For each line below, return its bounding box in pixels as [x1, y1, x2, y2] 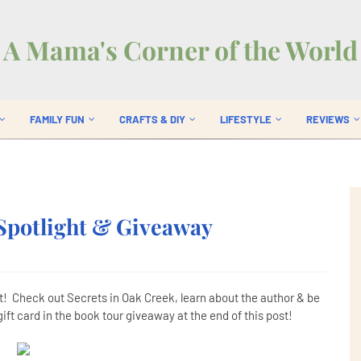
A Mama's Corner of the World [3, 32, 358, 67]
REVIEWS [306, 113, 350, 126]
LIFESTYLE [220, 113, 272, 126]
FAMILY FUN [30, 113, 85, 126]
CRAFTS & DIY [119, 113, 185, 126]
